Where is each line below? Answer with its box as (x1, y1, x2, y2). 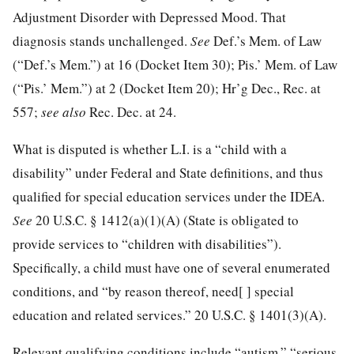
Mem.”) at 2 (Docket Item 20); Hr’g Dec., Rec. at (51, 78, 321, 97)
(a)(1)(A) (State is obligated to (129, 210, 299, 229)
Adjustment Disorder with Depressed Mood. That (13, 7, 286, 26)
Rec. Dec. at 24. (89, 102, 176, 121)
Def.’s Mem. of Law (213, 31, 322, 50)
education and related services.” (13, 305, 194, 324)
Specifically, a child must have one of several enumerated (13, 258, 330, 277)
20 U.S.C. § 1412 (36, 210, 129, 229)
